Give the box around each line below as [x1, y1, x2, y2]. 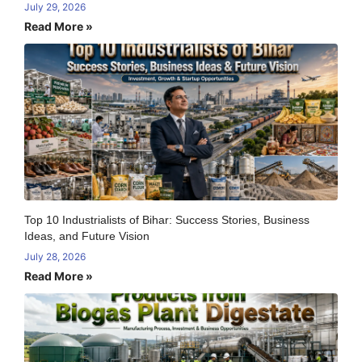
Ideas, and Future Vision [24, 229, 149, 242]
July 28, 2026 [24, 250, 86, 263]
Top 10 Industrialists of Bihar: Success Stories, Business [24, 213, 309, 226]
